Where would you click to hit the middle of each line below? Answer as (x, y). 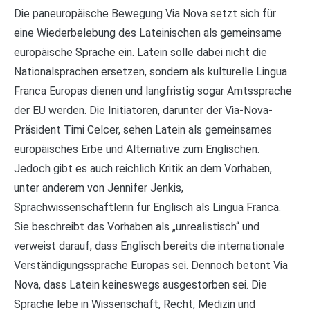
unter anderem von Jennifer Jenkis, (99, 188)
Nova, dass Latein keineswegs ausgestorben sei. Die (140, 284)
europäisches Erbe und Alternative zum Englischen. (137, 149)
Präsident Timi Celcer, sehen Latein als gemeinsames (143, 129)
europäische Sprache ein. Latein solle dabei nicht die (140, 52)
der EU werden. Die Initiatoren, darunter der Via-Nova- (143, 110)
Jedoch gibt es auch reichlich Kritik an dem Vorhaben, (143, 168)
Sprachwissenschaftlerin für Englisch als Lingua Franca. (147, 207)
